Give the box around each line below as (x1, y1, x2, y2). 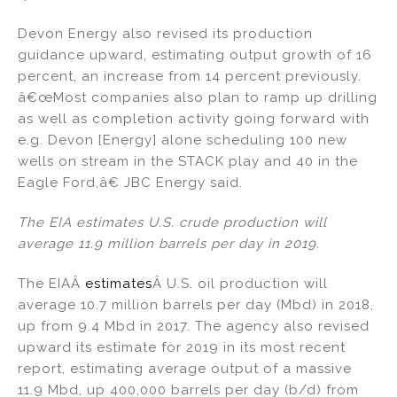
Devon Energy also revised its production (18, 26, 313, 43)
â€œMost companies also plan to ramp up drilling (18, 90, 378, 106)
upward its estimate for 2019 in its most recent (18, 339, 346, 355)
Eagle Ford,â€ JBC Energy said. (18, 175, 243, 191)
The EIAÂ (18, 275, 85, 292)
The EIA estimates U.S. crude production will (18, 214, 327, 231)
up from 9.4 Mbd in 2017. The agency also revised (18, 317, 370, 334)
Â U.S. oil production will (152, 275, 328, 292)
